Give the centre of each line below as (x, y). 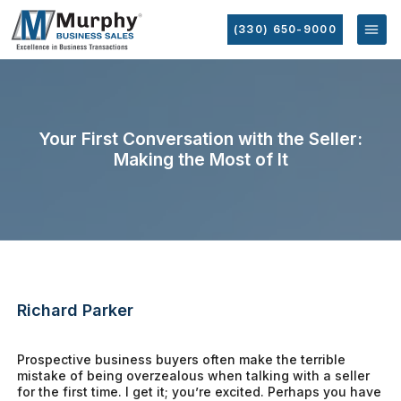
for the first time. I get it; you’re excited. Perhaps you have (200, 391)
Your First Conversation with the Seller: (200, 139)
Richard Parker (76, 310)
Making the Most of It (200, 160)
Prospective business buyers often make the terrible (182, 359)
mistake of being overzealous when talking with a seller (194, 375)
